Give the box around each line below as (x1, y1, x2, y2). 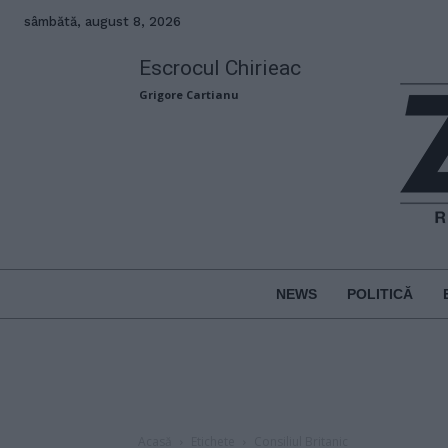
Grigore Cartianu (139, 87, 240, 102)
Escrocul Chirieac (139, 56, 302, 80)
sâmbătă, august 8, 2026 (24, 14, 181, 29)
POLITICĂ (346, 285, 413, 302)
